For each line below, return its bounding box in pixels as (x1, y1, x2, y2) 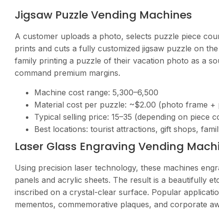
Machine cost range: (34, 87, 112, 97)
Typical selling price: (34, 111, 111, 122)
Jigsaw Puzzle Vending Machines (15, 7, 192, 23)
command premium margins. (15, 68, 120, 78)
